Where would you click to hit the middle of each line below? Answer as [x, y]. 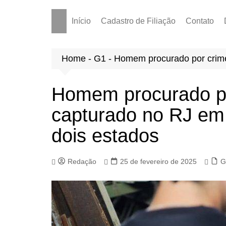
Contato [200, 21]
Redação [82, 162]
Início [81, 21]
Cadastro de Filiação [138, 21]
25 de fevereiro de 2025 [158, 162]
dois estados [105, 135]
